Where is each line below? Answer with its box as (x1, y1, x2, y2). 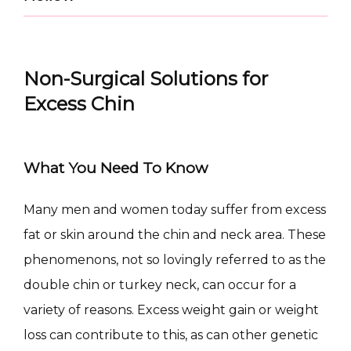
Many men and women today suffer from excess (24, 201, 326, 217)
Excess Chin (24, 92, 135, 115)
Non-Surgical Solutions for (24, 67, 268, 90)
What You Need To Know (24, 158, 208, 177)
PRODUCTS (47, 268, 153, 286)
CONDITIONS (47, 190, 168, 208)
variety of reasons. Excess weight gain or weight (24, 302, 319, 317)
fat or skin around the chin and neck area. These (24, 226, 326, 242)
